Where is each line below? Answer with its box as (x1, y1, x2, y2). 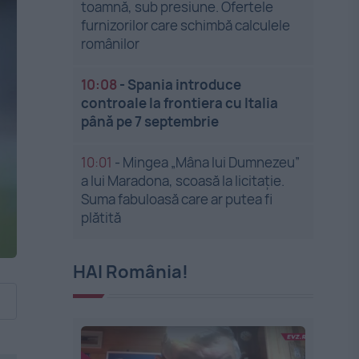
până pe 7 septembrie (81, 112, 220, 131)
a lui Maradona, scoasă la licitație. (81, 171, 285, 190)
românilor (81, 34, 140, 53)
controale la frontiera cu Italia (81, 94, 279, 112)
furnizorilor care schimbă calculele (81, 16, 291, 34)
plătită (81, 208, 122, 227)
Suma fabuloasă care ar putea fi (81, 190, 273, 208)
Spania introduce (127, 75, 242, 94)
